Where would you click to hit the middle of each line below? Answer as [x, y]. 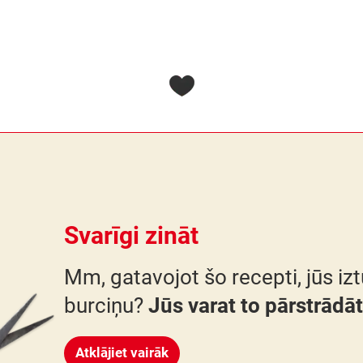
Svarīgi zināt [131, 236]
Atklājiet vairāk [122, 353]
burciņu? [106, 306]
